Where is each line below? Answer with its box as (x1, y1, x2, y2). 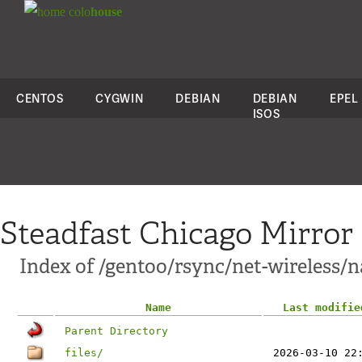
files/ (65, 347, 103, 359)
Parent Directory (65, 325, 168, 337)
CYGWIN (95, 90, 144, 106)
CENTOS (16, 90, 64, 106)
